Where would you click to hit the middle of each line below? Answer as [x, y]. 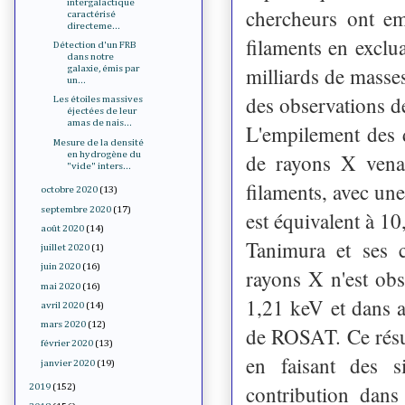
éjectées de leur [102, 111]
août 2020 [63, 228]
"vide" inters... [99, 165]
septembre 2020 [76, 209]
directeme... [94, 25]
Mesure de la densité [99, 142]
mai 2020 [61, 286]
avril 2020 [63, 305]
